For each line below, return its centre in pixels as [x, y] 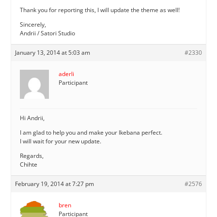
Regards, [32, 155]
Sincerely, [33, 24]
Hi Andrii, [32, 118]
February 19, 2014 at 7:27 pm [55, 184]
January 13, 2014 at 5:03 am [53, 52]
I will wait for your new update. [61, 141]
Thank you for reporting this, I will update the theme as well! [100, 10]
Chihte [29, 164]
